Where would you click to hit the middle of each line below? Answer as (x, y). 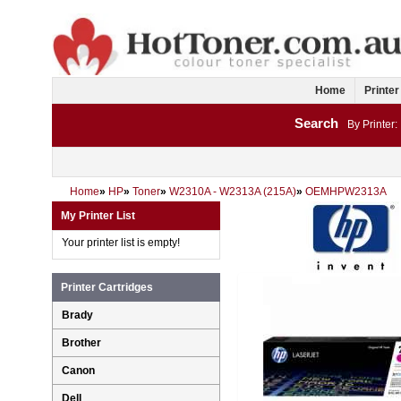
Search (316, 124)
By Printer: (372, 125)
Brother (81, 343)
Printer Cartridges (107, 288)
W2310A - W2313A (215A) (233, 192)
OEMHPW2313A (346, 192)
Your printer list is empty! (121, 243)
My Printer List (98, 216)
